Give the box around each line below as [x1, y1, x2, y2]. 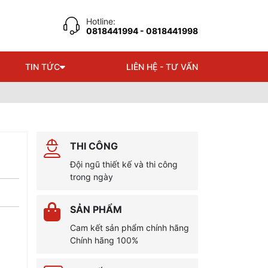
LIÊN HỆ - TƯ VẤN [126, 62, 198, 72]
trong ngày [70, 172, 113, 182]
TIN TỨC [25, 62, 60, 72]
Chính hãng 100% [70, 235, 138, 245]
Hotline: [86, 16, 115, 26]
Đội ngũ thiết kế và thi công [70, 159, 178, 169]
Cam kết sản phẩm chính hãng [70, 223, 189, 233]
